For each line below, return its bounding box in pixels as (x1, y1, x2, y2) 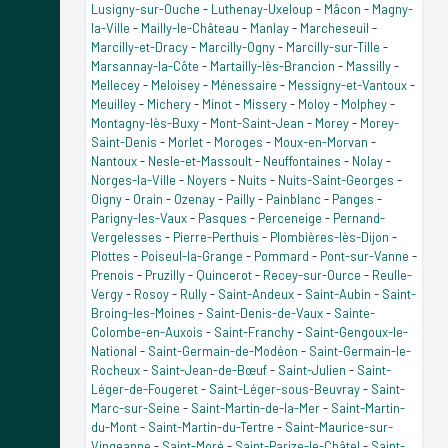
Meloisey (151, 76, 200, 93)
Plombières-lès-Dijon (270, 228, 389, 245)
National (91, 342, 137, 359)
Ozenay (174, 190, 215, 207)
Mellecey (91, 76, 140, 93)
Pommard (254, 247, 309, 264)
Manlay (250, 19, 289, 36)
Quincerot (196, 266, 252, 283)
